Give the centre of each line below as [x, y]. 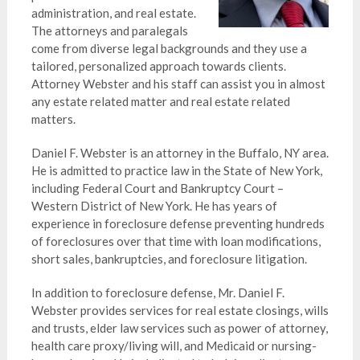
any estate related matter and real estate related [160, 101]
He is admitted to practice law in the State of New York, [176, 170]
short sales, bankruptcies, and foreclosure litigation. [169, 259]
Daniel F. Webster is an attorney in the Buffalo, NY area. [180, 153]
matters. [53, 119]
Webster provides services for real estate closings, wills [180, 310]
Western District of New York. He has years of [154, 206]
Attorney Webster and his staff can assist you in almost [178, 84]
